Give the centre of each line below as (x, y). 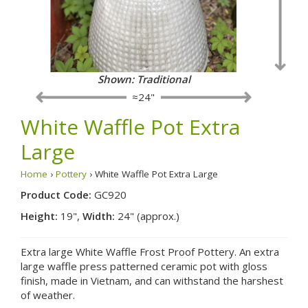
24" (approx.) (147, 216)
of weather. (48, 295)
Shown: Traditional (144, 79)
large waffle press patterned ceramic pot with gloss (144, 266)
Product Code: (57, 194)
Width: (99, 216)
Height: (39, 216)
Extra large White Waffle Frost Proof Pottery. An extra (150, 251)
